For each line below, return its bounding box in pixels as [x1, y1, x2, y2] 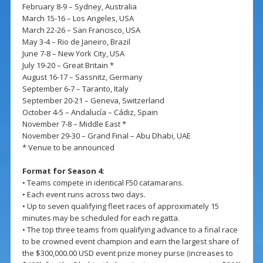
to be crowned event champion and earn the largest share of [22, 236, 239, 247]
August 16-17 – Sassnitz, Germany [22, 72, 143, 83]
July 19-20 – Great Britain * [22, 60, 114, 71]
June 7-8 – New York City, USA [22, 48, 124, 59]
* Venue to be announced [22, 142, 114, 153]
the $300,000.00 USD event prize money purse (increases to [22, 248, 233, 259]
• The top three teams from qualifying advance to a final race [22, 224, 238, 235]
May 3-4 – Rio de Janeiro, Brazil [22, 36, 130, 48]
